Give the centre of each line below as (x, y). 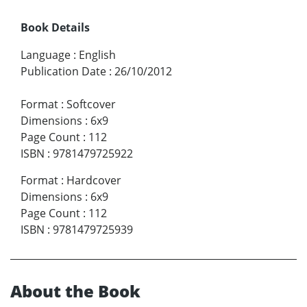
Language (46, 55)
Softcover (91, 105)
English (97, 55)
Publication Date (63, 72)
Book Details (55, 28)
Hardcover (94, 181)
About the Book (75, 291)
